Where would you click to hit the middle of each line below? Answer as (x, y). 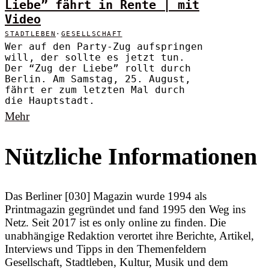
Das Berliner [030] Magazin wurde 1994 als (106, 196)
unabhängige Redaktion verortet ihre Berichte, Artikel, (129, 236)
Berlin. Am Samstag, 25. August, (98, 79)
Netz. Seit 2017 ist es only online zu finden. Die (115, 223)
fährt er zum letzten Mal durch (95, 90)
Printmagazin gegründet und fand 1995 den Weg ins (125, 210)
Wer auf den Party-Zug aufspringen (104, 47)
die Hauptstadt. (50, 101)
